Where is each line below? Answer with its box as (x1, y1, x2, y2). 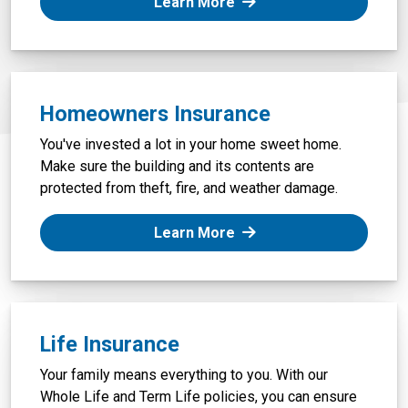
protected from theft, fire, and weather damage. (40, 179, 338, 198)
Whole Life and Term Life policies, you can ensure (40, 388, 357, 406)
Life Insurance (40, 331, 179, 358)
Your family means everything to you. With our (40, 366, 328, 384)
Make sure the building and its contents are (40, 158, 314, 176)
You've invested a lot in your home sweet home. (40, 136, 342, 154)
